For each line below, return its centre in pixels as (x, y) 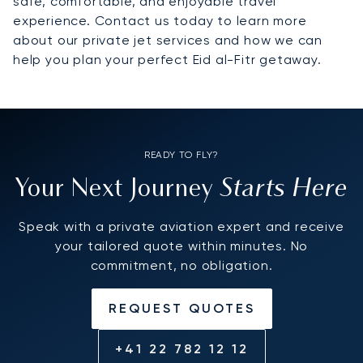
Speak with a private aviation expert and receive (181, 227)
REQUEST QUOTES (181, 309)
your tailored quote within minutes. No (181, 246)
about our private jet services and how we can (168, 41)
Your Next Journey (117, 190)
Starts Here (284, 189)
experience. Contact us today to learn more (160, 21)
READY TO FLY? (181, 155)
